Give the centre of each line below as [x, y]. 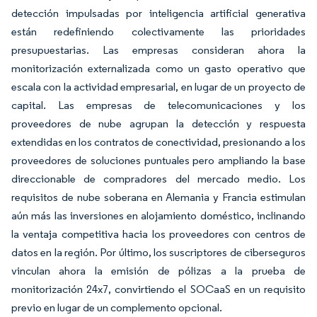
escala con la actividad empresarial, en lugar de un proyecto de [158, 87]
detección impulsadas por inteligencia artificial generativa [158, 13]
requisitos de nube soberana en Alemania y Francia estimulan [158, 197]
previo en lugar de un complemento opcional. [117, 307]
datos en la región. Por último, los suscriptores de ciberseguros [158, 252]
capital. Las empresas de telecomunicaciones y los [158, 105]
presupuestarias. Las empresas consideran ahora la [158, 50]
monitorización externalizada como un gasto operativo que [158, 68]
